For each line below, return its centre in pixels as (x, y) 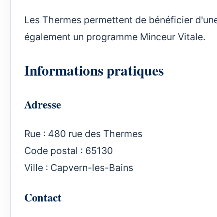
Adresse (43, 104)
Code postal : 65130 (69, 151)
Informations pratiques (94, 70)
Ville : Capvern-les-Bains (79, 168)
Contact (43, 197)
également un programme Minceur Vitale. (115, 37)
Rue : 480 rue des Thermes (83, 134)
